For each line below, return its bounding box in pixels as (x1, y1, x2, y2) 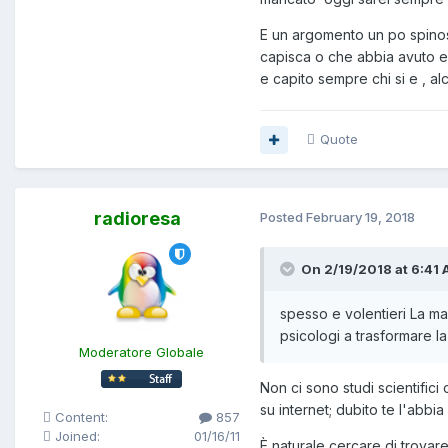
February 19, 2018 (306, 209, 415, 226)
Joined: (51, 428, 100, 445)
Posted (260, 209, 306, 226)
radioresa (94, 208, 181, 230)
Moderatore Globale (79, 344, 204, 361)
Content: (51, 409, 108, 426)
